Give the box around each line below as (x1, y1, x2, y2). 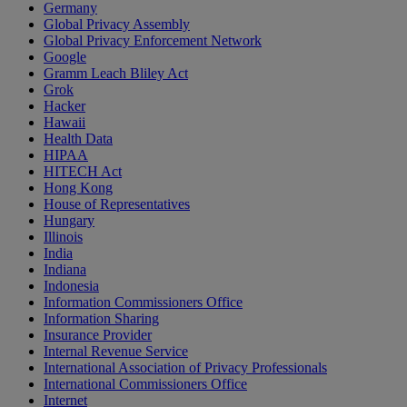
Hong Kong (44, 180, 113, 196)
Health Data (44, 131, 113, 147)
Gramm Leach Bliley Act (44, 65, 188, 82)
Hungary (44, 213, 94, 229)
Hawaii (44, 114, 85, 131)
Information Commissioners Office (44, 294, 243, 311)
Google (44, 49, 86, 65)
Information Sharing (44, 311, 159, 327)
